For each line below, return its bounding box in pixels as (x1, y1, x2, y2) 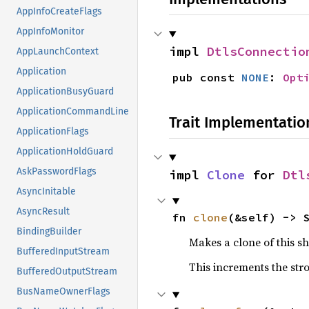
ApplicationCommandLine (17, 106, 129, 118)
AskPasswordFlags (17, 166, 97, 178)
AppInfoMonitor (17, 26, 84, 38)
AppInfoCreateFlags (17, 6, 102, 18)
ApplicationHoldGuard (17, 146, 113, 158)
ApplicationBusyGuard (17, 86, 114, 98)
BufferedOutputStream (17, 266, 117, 278)
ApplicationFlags (17, 126, 89, 138)
